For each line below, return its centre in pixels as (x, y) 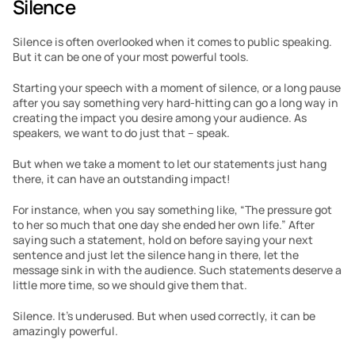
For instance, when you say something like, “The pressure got (172, 210)
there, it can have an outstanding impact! (122, 179)
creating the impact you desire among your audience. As (160, 118)
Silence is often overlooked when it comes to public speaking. (172, 42)
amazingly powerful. (65, 331)
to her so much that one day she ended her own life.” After (164, 225)
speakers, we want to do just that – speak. (121, 133)
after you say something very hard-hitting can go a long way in (176, 103)
